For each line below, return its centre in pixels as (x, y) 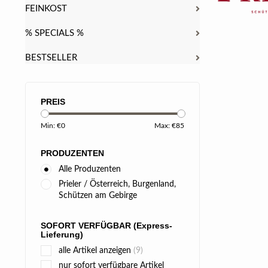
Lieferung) (62, 234)
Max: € (165, 126)
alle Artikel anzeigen (96, 251)
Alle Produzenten (90, 169)
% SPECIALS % (54, 33)
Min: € (51, 126)
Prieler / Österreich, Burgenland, (117, 184)
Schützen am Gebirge (98, 196)
